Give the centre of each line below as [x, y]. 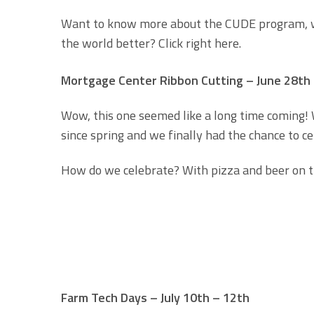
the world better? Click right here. [151, 43]
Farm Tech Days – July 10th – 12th [155, 298]
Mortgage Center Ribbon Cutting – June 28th [186, 80]
